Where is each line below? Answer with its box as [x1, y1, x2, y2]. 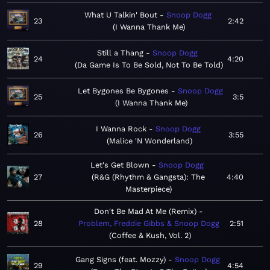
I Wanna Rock [95, 124, 146, 134]
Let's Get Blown [90, 160, 149, 170]
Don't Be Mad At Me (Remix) [94, 207, 196, 216]
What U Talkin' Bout [84, 10, 157, 20]
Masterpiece [125, 184, 169, 194]
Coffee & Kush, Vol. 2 [111, 231, 189, 240]
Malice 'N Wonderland [108, 136, 190, 146]
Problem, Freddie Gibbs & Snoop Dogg [78, 219, 219, 228]
